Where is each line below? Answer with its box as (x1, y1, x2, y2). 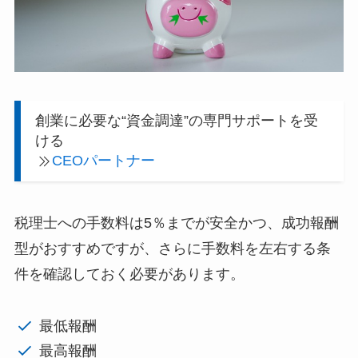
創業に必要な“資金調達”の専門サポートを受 (34, 112, 318, 129)
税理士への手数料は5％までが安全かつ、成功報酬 (14, 215, 339, 232)
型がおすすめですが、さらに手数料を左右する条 (14, 241, 331, 257)
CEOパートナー (52, 152, 156, 169)
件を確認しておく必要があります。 (14, 266, 245, 283)
